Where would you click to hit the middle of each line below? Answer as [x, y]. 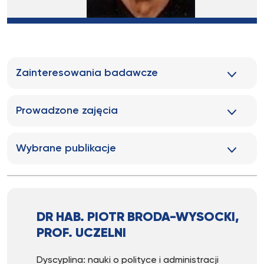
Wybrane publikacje [66, 148]
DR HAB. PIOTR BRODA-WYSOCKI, [138, 217]
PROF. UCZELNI [81, 233]
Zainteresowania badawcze [87, 73]
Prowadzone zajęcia [67, 111]
